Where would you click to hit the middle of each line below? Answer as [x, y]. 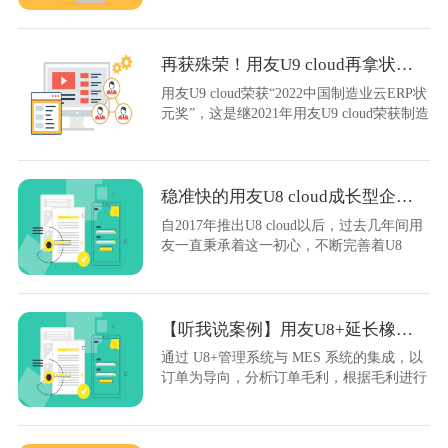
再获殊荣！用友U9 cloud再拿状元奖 [405, 64]
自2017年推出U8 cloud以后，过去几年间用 [292, 225]
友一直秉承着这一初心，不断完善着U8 [282, 245]
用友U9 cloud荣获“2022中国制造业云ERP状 [294, 92]
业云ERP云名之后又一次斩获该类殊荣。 [286, 132]
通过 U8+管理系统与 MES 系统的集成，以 [292, 357]
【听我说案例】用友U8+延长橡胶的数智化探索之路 [405, 329]
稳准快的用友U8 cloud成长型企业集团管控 [405, 197]
